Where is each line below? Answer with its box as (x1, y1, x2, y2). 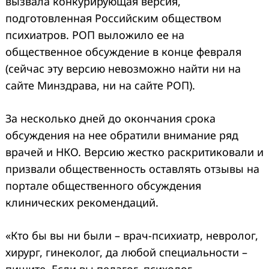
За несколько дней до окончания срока (5, 110, 216, 125)
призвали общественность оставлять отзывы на (5, 161, 259, 176)
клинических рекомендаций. (5, 195, 159, 210)
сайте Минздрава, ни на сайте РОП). (5, 77, 195, 92)
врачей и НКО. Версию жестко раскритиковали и (5, 144, 264, 159)
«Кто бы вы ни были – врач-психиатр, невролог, (5, 228, 258, 243)
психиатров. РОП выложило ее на (5, 27, 184, 42)
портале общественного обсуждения (5, 178, 201, 193)
